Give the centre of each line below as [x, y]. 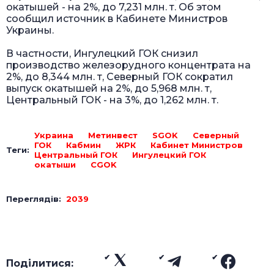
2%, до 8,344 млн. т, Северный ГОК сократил [120, 77]
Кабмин [83, 145]
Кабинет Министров [197, 145]
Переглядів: [36, 199]
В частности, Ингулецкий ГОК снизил [102, 54]
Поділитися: [40, 264]
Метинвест [113, 135]
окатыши [55, 165]
